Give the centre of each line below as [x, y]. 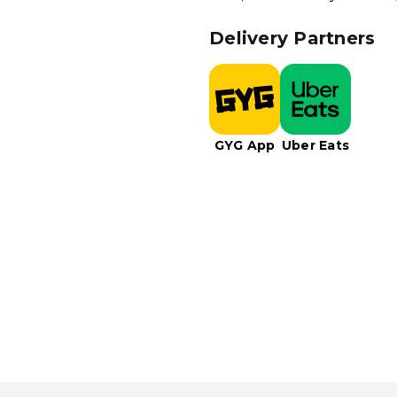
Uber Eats [315, 145]
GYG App [245, 145]
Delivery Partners [292, 38]
